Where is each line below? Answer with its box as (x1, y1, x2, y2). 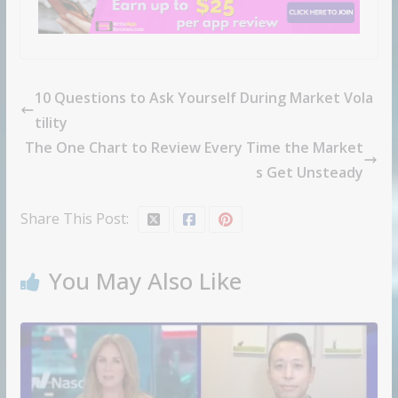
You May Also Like (48, 264, 242, 297)
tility (34, 112, 68, 132)
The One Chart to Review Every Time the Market (25, 137, 364, 157)
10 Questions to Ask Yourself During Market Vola (34, 87, 373, 107)
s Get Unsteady (256, 162, 364, 182)
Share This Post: (20, 208, 129, 228)
